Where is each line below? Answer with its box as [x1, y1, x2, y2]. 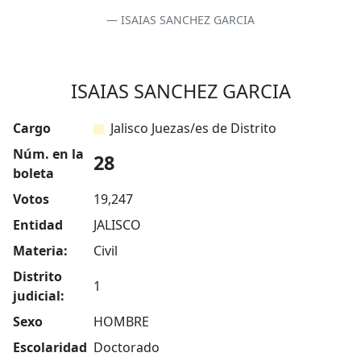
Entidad [13, 216, 63, 234]
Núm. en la [13, 145, 84, 164]
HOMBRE [93, 313, 149, 331]
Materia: [13, 242, 68, 260]
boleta [13, 164, 54, 183]
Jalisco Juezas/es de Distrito [110, 119, 276, 138]
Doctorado [93, 338, 160, 357]
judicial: [13, 287, 64, 305]
